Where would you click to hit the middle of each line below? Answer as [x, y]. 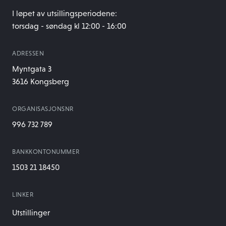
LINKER [23, 194]
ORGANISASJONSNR [43, 108]
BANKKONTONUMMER [46, 151]
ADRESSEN [28, 53]
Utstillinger [31, 212]
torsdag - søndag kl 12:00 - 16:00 [69, 25]
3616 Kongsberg [41, 81]
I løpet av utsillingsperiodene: [65, 13]
